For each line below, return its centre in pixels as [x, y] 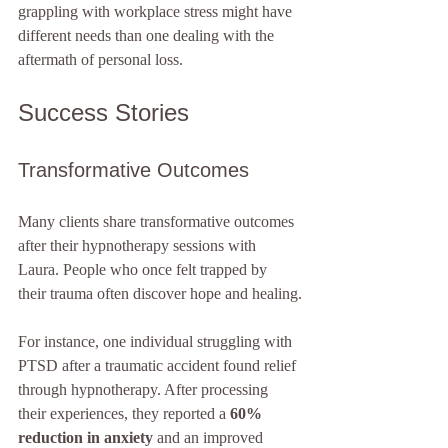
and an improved [210, 437]
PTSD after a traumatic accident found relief [159, 365]
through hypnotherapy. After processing [145, 389]
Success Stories [103, 112]
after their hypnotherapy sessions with [139, 245]
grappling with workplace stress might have [157, 11]
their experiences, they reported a [124, 413]
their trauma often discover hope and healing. [160, 293]
